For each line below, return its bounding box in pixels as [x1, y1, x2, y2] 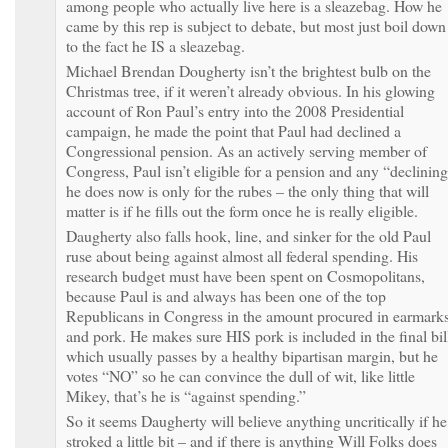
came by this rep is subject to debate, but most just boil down [66, 14, 446, 36]
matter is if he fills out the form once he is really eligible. [66, 199, 418, 221]
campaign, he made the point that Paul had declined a [66, 119, 401, 141]
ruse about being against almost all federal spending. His [66, 244, 418, 266]
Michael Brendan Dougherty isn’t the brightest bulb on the [66, 59, 431, 81]
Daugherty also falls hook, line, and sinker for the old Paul [66, 224, 431, 246]
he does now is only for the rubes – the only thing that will [66, 179, 429, 201]
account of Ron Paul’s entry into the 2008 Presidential [66, 99, 404, 121]
